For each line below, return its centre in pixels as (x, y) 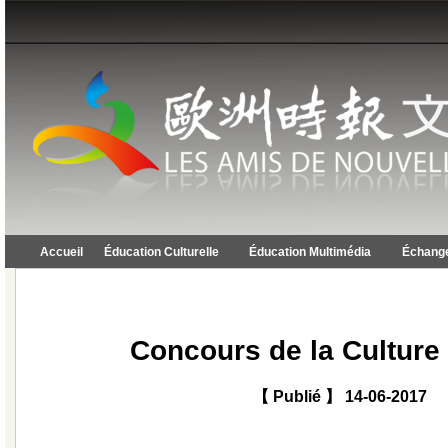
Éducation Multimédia (310, 252)
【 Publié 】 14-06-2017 (340, 396)
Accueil (61, 252)
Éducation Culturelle (161, 252)
